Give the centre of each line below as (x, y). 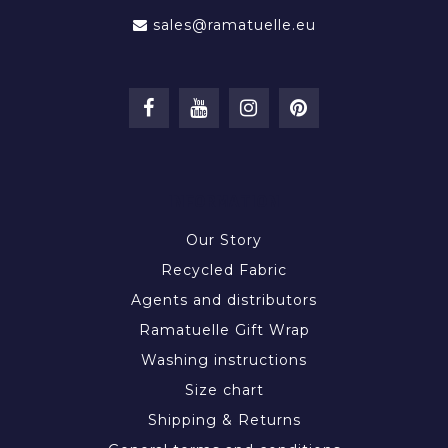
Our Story (224, 240)
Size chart (224, 390)
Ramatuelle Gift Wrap (224, 330)
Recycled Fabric (224, 270)
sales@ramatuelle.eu (234, 25)
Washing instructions (224, 360)
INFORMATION (224, 201)
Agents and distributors (224, 300)
